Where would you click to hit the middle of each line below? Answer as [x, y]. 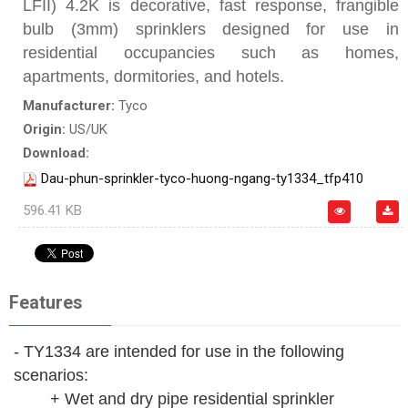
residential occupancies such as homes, [211, 53]
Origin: [46, 130]
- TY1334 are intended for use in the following [179, 352]
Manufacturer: [71, 106]
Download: [56, 153]
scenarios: [51, 376]
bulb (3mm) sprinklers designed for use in [211, 30]
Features [46, 303]
